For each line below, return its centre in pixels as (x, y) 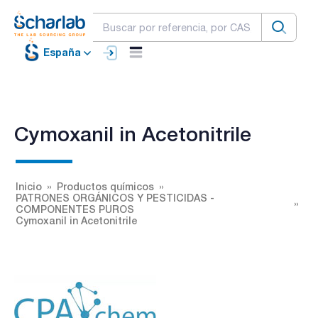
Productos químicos (105, 186)
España (62, 53)
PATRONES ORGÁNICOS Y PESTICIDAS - (115, 197)
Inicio (29, 186)
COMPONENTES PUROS (75, 209)
